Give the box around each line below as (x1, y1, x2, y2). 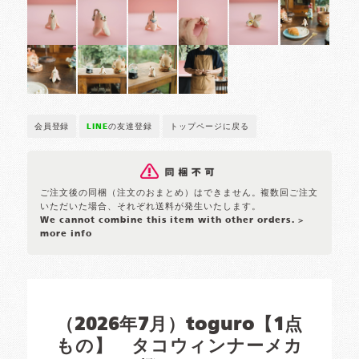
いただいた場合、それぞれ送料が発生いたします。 (40, 202, 261, 212)
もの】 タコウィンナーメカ (55, 338, 304, 357)
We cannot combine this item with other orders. (40, 216, 298, 226)
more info (40, 229, 93, 240)
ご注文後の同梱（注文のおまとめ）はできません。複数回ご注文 (40, 188, 319, 199)
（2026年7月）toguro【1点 (56, 317, 303, 335)
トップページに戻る (170, 123, 249, 131)
